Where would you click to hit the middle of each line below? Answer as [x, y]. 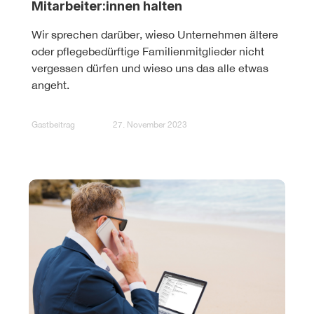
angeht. [50, 84]
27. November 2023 [150, 125]
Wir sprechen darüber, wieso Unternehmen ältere [155, 34]
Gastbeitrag [53, 125]
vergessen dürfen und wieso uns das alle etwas [150, 68]
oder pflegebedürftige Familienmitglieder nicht [148, 51]
